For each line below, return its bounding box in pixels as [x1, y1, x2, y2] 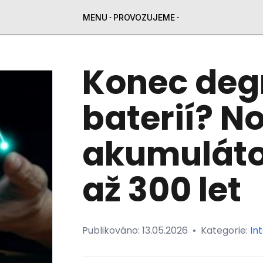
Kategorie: [200, 224, 250, 237]
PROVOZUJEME [113, 12, 175, 22]
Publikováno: [82, 224, 142, 237]
